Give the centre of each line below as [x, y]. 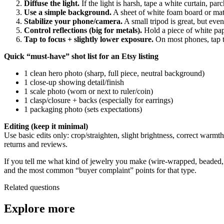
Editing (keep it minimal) [46, 126]
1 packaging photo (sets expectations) [83, 109]
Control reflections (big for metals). [83, 30]
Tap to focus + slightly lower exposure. [89, 39]
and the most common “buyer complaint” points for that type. [100, 170]
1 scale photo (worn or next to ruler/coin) [88, 91]
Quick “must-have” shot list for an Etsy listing [81, 56]
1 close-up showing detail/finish [74, 82]
